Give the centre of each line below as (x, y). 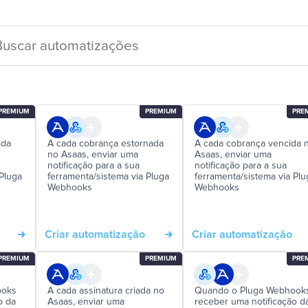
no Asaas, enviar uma (93, 155)
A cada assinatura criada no (106, 291)
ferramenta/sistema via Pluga (108, 177)
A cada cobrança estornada (106, 144)
